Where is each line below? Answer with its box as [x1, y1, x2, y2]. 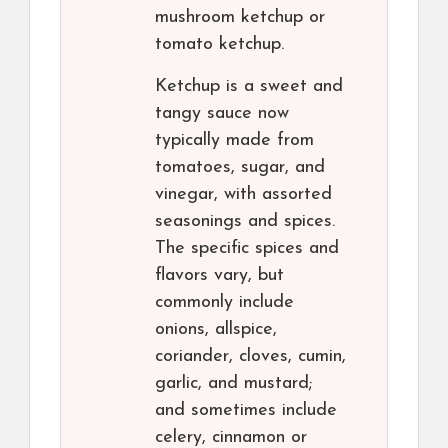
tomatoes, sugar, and [155, 158, 325, 177]
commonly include [155, 293, 294, 312]
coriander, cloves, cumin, [155, 347, 346, 366]
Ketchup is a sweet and [155, 77, 343, 96]
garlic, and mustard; [155, 374, 312, 393]
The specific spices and [155, 239, 339, 258]
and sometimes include [155, 401, 337, 420]
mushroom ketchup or [155, 8, 325, 27]
